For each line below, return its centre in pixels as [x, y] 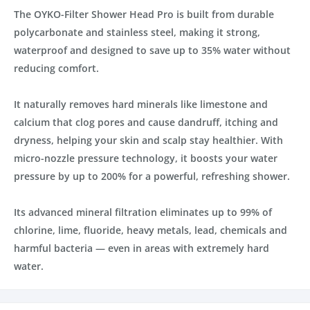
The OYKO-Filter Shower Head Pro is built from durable [144, 14]
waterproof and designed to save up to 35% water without [152, 50]
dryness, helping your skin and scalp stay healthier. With [148, 140]
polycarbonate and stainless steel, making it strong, [137, 32]
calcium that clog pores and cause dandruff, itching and [146, 122]
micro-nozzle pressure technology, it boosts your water [146, 158]
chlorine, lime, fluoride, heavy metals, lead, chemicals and [151, 230]
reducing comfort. [56, 68]
